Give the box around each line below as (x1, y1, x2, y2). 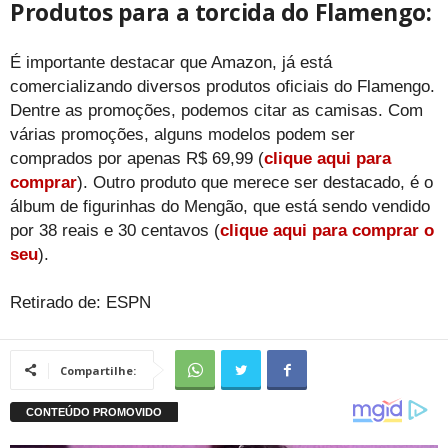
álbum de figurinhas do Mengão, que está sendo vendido (10, 196, 430, 216)
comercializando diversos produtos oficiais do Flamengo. (10, 76, 435, 96)
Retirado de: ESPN (10, 292, 151, 312)
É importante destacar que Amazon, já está (10, 52, 332, 72)
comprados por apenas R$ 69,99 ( (10, 148, 264, 168)
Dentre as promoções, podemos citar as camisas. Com (10, 100, 423, 120)
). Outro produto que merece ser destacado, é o (77, 172, 433, 192)
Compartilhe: (60, 362, 136, 378)
